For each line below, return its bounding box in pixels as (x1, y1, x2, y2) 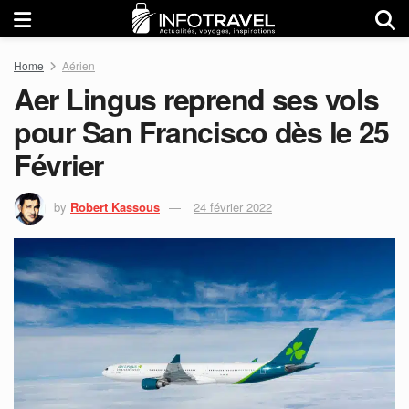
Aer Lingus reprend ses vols (14, 78, 379, 120)
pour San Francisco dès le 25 (14, 110, 390, 152)
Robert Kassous (70, 197, 160, 215)
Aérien (62, 58, 95, 73)
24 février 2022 (194, 197, 272, 215)
